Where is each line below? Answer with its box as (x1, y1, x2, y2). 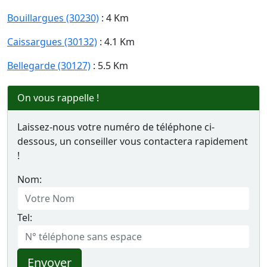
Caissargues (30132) (7, 35, 97, 48)
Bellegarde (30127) (7, 59, 91, 72)
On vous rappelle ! (17, 91, 99, 104)
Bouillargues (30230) (7, 11, 99, 24)
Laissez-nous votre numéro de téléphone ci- (17, 120, 215, 133)
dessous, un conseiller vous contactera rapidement (17, 135, 248, 148)
